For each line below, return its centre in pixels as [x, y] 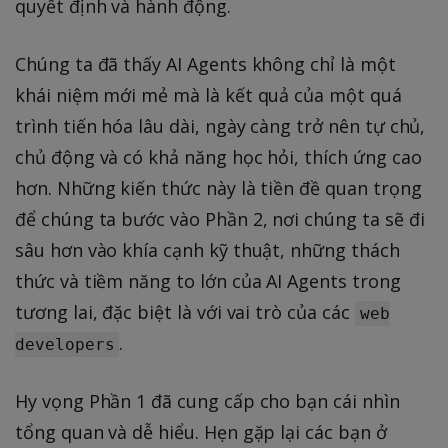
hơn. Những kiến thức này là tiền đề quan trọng [218, 187]
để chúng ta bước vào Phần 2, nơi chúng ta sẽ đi [220, 218]
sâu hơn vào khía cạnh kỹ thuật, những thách [207, 249]
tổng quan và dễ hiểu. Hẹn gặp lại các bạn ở [201, 431]
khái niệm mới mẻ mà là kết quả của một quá [208, 94]
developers [65, 344]
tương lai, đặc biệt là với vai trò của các [185, 311]
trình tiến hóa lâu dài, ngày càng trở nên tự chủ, [220, 125]
